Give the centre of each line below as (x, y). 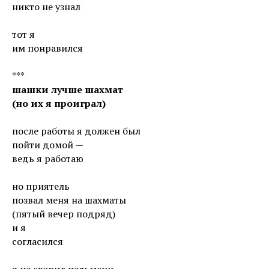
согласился (38, 241)
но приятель (41, 186)
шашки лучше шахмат (68, 89)
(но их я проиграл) (59, 103)
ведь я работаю (48, 159)
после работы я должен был (76, 131)
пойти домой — (48, 145)
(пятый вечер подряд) (64, 214)
